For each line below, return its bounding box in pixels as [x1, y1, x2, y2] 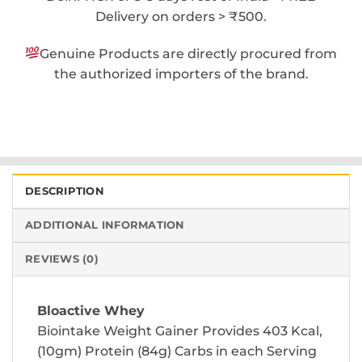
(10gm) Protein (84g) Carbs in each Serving [37, 343, 317, 359]
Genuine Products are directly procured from [40, 45, 338, 61]
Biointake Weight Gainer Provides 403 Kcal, [37, 322, 322, 339]
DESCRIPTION [25, 184, 104, 197]
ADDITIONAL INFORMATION [25, 218, 185, 231]
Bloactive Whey [37, 302, 145, 318]
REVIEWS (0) [25, 252, 99, 265]
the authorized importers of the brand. [53, 65, 309, 82]
